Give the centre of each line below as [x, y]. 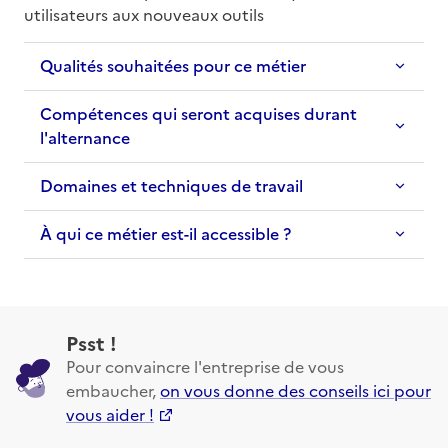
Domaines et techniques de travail [171, 185]
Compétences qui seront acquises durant [198, 113]
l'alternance [85, 137]
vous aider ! [110, 413]
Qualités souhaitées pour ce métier [173, 65]
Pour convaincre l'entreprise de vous [205, 365]
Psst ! [91, 341]
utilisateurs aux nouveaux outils [144, 13]
